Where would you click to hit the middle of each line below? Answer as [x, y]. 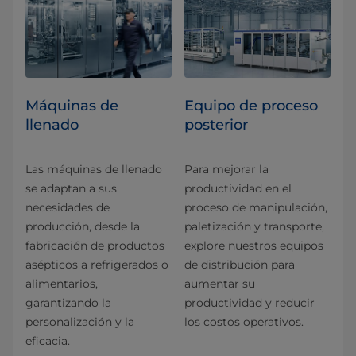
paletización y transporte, [254, 226]
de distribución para [240, 264]
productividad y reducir [250, 302]
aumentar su [220, 283]
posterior [216, 124]
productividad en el [238, 188]
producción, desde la [83, 226]
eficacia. [48, 341]
